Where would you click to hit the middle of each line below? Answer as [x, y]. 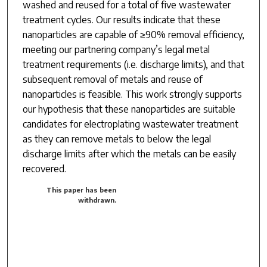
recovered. [44, 168]
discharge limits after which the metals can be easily [129, 153]
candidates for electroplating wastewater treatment [130, 124]
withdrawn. [97, 200]
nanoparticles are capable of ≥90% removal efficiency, [133, 34]
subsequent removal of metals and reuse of [112, 79]
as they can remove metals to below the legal [117, 139]
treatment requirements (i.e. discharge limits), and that [133, 64]
